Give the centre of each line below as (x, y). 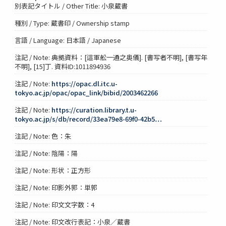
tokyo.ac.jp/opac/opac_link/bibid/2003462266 (87, 92)
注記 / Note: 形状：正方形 (53, 170)
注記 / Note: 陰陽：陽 (46, 153)
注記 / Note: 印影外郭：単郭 (56, 187)
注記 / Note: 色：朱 (43, 136)
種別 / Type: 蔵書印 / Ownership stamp (72, 23)
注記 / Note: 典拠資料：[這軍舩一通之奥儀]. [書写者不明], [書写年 (111, 57)
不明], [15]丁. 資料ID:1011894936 (63, 66)
